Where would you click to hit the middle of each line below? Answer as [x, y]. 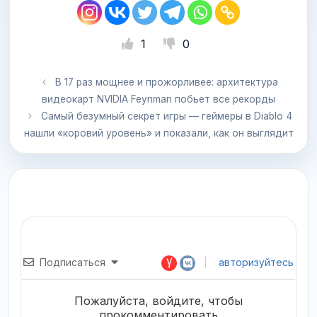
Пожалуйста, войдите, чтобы [158, 301]
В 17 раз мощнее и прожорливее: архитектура [166, 82]
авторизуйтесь [255, 262]
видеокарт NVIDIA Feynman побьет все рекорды [158, 99]
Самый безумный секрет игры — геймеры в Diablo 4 [166, 116]
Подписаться [73, 262]
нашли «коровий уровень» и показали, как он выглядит [158, 133]
